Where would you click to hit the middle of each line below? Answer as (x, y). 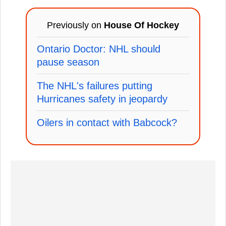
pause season (68, 62)
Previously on (75, 25)
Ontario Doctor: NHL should (99, 49)
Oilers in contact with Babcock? (107, 123)
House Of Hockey (142, 25)
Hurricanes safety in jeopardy (102, 99)
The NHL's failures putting (95, 86)
